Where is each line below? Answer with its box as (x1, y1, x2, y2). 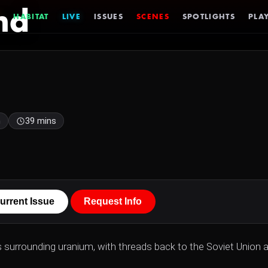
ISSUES (94, 13, 123, 20)
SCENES (136, 13, 169, 20)
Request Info (84, 196, 142, 206)
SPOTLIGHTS (182, 13, 236, 20)
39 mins (25, 115, 56, 126)
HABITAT (13, 13, 49, 20)
